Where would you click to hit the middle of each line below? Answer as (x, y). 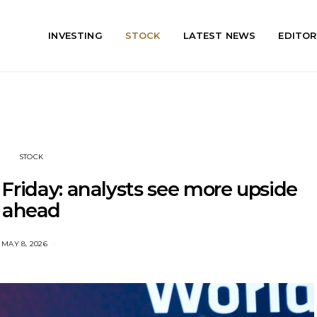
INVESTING (75, 35)
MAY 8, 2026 (24, 244)
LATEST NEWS (219, 35)
